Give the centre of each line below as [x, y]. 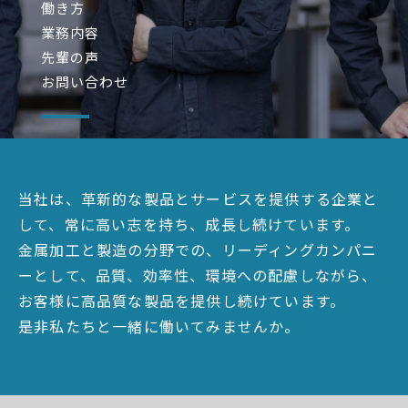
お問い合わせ [85, 82]
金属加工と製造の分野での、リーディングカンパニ [198, 250]
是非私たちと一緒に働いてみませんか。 [159, 326]
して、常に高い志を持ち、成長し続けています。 [189, 224]
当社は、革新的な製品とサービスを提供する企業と [199, 199]
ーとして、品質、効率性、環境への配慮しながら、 [198, 275]
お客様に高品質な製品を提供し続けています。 [182, 301]
